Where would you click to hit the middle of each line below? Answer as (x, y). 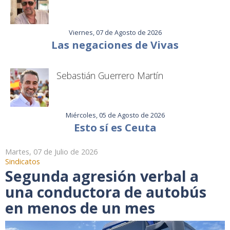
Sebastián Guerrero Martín (110, 76)
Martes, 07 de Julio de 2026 (51, 152)
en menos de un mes (80, 208)
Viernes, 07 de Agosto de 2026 (115, 33)
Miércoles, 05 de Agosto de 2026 (115, 115)
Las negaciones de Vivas (115, 45)
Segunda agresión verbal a (102, 176)
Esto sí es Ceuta (115, 128)
